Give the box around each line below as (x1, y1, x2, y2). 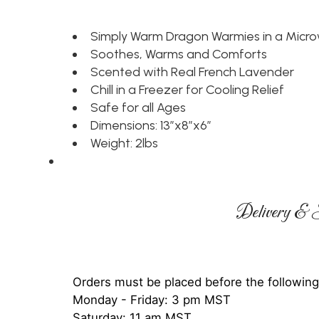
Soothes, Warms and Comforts (90, 46, 267, 62)
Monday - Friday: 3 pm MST (73, 293, 231, 307)
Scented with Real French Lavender (90, 64, 294, 80)
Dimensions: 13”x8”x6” (90, 117, 211, 133)
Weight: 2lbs (90, 135, 158, 151)
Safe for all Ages (90, 100, 186, 115)
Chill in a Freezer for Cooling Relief (90, 82, 284, 98)
